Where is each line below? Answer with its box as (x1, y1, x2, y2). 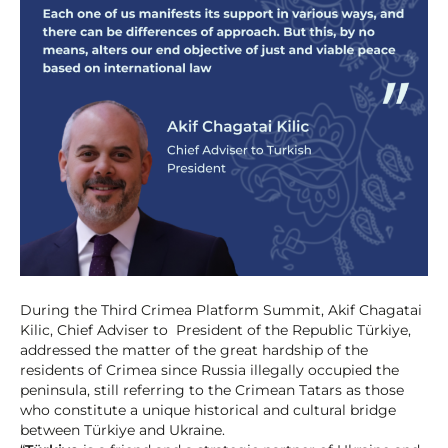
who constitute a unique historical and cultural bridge (20, 401, 396, 420)
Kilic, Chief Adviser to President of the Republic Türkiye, (20, 321, 411, 340)
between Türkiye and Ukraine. (20, 421, 229, 440)
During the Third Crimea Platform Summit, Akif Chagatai (20, 301, 422, 320)
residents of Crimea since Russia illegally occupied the (20, 361, 399, 380)
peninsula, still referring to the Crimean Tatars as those (20, 381, 404, 400)
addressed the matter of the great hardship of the (20, 341, 368, 360)
